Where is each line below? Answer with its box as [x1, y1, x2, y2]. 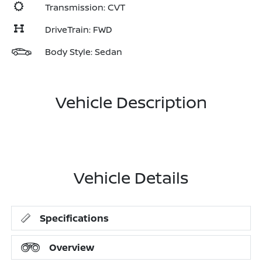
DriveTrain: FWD [45, 23, 112, 36]
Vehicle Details [74, 166, 188, 188]
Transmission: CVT [45, 1, 125, 13]
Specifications [40, 212, 109, 225]
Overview [49, 241, 95, 254]
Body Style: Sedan [45, 46, 122, 58]
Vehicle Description [55, 91, 207, 113]
